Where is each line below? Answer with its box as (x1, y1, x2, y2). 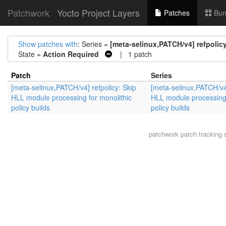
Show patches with (18, 39, 78, 49)
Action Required (43, 49, 99, 59)
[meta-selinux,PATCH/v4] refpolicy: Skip (11, 82, 136, 92)
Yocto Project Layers (57, 6, 140, 19)
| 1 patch (112, 49, 152, 59)
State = (18, 49, 43, 59)
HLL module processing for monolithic (11, 92, 132, 102)
